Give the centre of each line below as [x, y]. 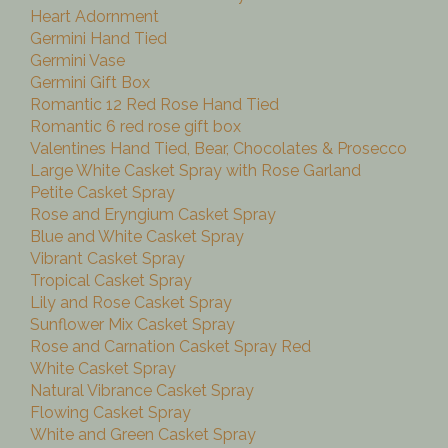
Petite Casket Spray [102, 193]
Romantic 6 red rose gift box [135, 127]
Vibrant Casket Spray [107, 259]
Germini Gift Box [90, 83]
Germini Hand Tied [98, 39]
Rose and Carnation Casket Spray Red [170, 347]
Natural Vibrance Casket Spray [142, 391]
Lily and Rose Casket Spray [131, 303]
